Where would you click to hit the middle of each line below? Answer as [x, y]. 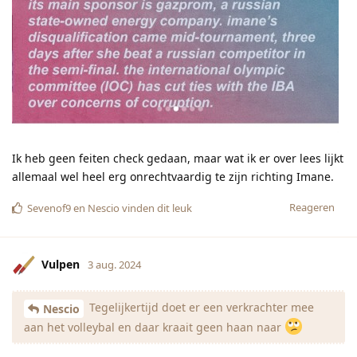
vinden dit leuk [156, 208]
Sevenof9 [49, 208]
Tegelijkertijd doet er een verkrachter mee [200, 308]
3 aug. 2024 [114, 264]
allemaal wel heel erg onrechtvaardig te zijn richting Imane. [173, 177]
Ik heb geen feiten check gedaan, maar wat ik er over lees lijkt [178, 159]
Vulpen [61, 264]
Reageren [312, 208]
